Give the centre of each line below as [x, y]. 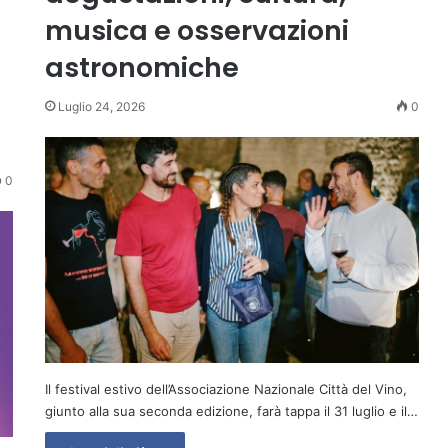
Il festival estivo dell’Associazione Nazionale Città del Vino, [225, 388]
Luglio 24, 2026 [101, 106]
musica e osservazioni [196, 30]
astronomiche [141, 67]
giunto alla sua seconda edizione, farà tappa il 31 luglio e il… [231, 410]
